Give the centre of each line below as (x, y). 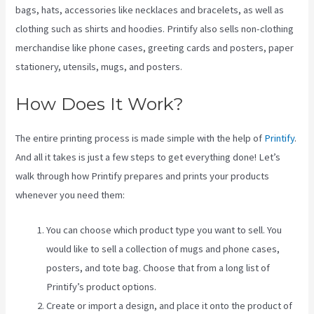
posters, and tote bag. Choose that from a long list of (158, 268)
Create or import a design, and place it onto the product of (170, 306)
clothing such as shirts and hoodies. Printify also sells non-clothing (155, 28)
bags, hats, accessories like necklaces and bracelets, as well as (150, 9)
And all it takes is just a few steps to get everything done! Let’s (148, 157)
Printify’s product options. (102, 287)
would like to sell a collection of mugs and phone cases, (163, 249)
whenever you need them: (70, 195)
